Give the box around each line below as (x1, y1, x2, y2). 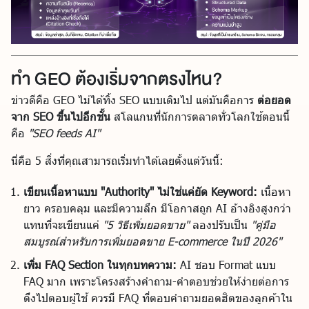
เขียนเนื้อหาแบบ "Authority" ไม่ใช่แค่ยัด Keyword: (23, 184, 257, 198)
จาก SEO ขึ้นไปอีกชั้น (11, 109, 110, 123)
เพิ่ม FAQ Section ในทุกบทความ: (23, 257, 177, 271)
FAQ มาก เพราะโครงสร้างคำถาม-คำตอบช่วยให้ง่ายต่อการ (23, 274, 289, 288)
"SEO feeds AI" (28, 126, 100, 139)
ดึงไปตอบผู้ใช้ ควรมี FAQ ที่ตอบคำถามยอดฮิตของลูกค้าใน (23, 290, 292, 304)
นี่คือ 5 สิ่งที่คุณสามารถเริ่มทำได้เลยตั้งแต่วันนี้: (11, 153, 223, 167)
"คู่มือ (251, 217, 276, 231)
